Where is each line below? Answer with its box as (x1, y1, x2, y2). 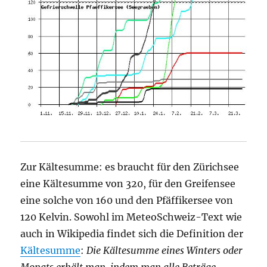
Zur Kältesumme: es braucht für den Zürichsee (20, 160, 240, 173)
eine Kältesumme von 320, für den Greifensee (20, 177, 236, 190)
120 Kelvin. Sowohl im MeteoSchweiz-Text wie (20, 210, 243, 223)
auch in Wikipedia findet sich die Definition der (20, 227, 244, 240)
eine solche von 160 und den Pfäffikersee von (20, 194, 234, 206)
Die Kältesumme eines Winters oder (86, 244, 243, 256)
